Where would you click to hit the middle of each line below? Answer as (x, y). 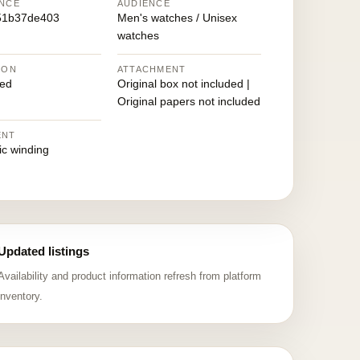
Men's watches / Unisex (177, 18)
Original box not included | (183, 84)
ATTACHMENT (151, 69)
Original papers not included (188, 101)
